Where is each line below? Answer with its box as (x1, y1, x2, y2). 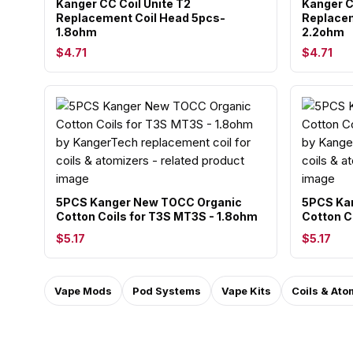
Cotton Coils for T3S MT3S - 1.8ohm (56, 210, 258, 223)
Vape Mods (54, 284, 112, 297)
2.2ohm (302, 25, 344, 39)
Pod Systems (132, 284, 201, 297)
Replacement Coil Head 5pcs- (56, 11, 225, 24)
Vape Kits (221, 284, 271, 297)
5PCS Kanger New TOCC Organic (56, 195, 242, 209)
